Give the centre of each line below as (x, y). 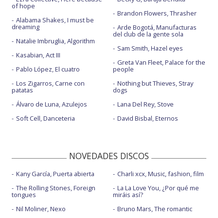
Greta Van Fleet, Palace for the (161, 62)
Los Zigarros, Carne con (50, 83)
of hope (23, 6)
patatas (22, 90)
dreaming (26, 27)
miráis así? (128, 194)
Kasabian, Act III (38, 55)
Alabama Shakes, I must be (55, 20)
